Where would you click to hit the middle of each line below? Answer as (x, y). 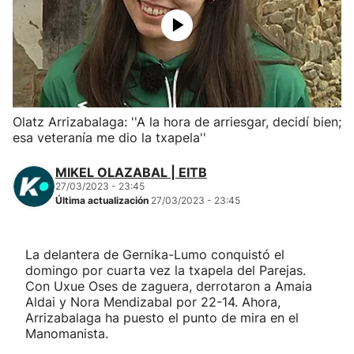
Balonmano (47, 68)
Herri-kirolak (52, 24)
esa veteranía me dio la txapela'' (109, 137)
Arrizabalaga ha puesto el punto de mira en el (162, 318)
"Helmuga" (45, 284)
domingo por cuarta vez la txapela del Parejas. (166, 270)
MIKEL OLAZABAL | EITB (131, 172)
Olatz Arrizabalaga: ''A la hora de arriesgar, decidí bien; (177, 122)
